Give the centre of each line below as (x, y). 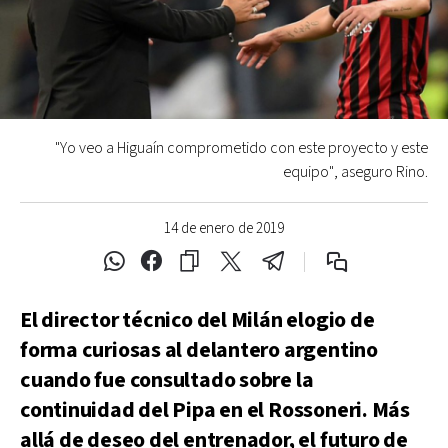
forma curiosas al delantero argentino (199, 350)
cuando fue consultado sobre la (167, 380)
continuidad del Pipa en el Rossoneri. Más (215, 410)
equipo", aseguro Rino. (355, 172)
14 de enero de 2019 (224, 228)
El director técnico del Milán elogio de (197, 320)
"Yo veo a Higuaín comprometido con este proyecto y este (241, 148)
